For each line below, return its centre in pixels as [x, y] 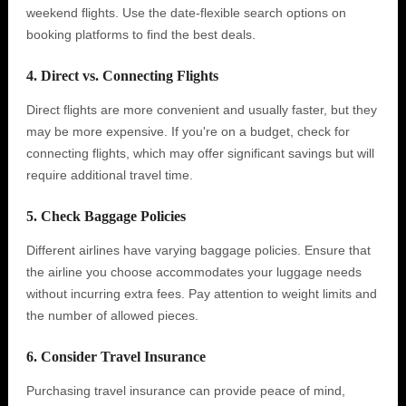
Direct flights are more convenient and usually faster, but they [201, 110]
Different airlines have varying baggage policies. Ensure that [198, 250]
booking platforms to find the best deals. [140, 34]
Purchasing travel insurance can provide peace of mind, [185, 391]
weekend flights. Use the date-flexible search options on [186, 13]
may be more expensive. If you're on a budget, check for [188, 131]
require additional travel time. [109, 175]
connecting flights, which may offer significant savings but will [200, 153]
